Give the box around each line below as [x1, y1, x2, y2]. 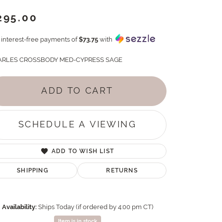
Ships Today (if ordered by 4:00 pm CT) [38, 203, 153, 211]
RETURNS [106, 166, 138, 174]
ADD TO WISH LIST [51, 147, 114, 155]
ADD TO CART [41, 86, 113, 96]
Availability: [1, 203, 37, 211]
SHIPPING [17, 166, 49, 174]
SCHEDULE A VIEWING [18, 119, 137, 130]
